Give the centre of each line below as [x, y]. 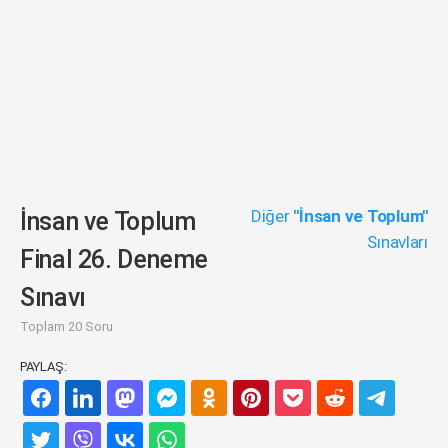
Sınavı [53, 297]
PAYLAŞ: [43, 366]
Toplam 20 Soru [66, 326]
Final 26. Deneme [114, 259]
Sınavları [397, 242]
